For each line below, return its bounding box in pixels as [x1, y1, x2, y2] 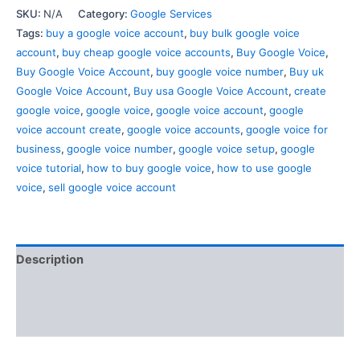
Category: [78, 7, 130, 21]
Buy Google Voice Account [16, 65, 150, 79]
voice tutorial [16, 162, 81, 175]
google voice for [246, 123, 328, 137]
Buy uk [289, 65, 324, 79]
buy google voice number [156, 65, 284, 79]
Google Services [130, 7, 212, 21]
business [16, 142, 61, 156]
